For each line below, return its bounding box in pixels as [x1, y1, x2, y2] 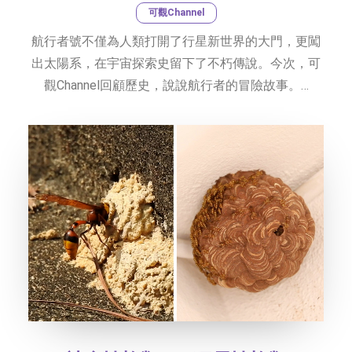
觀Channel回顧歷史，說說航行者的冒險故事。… [43, 77, 309, 93]
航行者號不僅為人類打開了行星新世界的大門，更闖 [31, 33, 321, 49]
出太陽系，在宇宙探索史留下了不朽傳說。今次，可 [31, 55, 321, 71]
